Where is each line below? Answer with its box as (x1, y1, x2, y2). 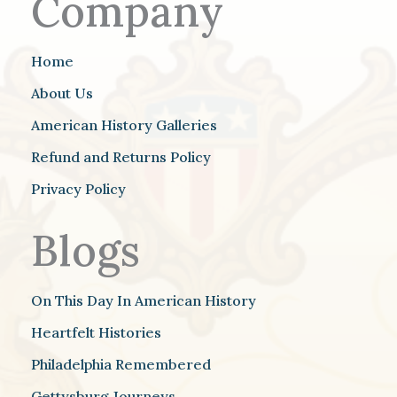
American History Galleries (31, 116, 217, 135)
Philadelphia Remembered (31, 355, 211, 374)
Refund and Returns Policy (31, 148, 211, 167)
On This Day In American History (31, 292, 256, 310)
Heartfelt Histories (31, 323, 161, 342)
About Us (31, 84, 93, 103)
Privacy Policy (31, 180, 126, 198)
